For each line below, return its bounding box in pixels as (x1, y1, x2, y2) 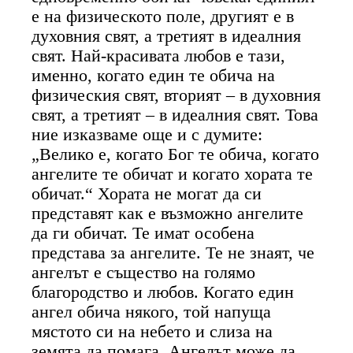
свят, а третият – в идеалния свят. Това (32, 105, 319, 124)
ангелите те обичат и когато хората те (32, 164, 314, 184)
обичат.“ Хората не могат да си (32, 184, 262, 203)
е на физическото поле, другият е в (32, 6, 295, 26)
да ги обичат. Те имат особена (32, 223, 255, 243)
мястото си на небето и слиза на (32, 321, 273, 341)
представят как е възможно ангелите (32, 203, 304, 223)
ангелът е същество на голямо (32, 262, 256, 282)
